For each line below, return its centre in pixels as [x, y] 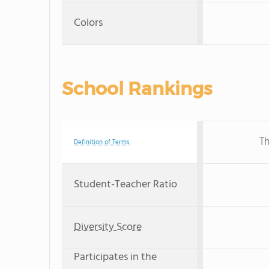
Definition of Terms [102, 142]
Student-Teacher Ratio [125, 185]
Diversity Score [108, 227]
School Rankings [137, 89]
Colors [88, 23]
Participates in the [115, 257]
